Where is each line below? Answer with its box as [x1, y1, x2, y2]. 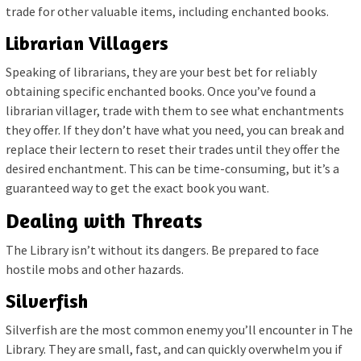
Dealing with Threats [6, 207, 202, 233]
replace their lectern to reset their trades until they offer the [6, 140, 340, 157]
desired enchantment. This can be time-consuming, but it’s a [6, 160, 339, 176]
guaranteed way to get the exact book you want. [6, 179, 269, 196]
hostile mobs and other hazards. [6, 260, 184, 277]
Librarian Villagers [6, 31, 168, 55]
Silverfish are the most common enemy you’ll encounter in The [6, 321, 353, 338]
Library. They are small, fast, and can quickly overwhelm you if [6, 340, 342, 357]
